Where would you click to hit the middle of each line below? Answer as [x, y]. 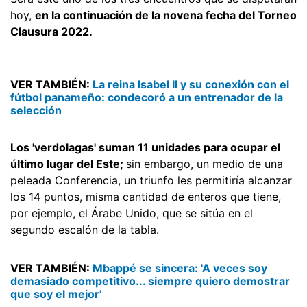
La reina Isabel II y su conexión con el [191, 84]
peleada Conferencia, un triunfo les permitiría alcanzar [151, 180]
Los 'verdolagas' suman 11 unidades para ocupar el [145, 147]
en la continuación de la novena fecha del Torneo [166, 15]
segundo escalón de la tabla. [85, 229]
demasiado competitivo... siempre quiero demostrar [150, 281]
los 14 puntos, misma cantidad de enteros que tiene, [146, 196]
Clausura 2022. [51, 31]
